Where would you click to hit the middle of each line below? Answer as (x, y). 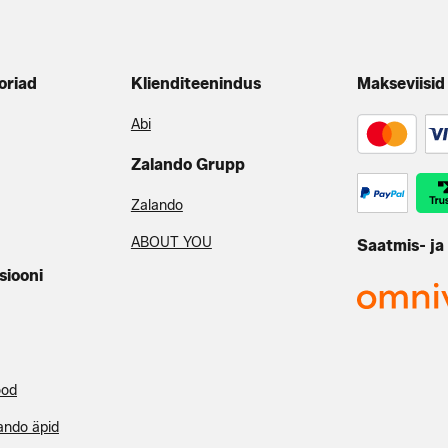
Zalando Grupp (187, 164)
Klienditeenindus (195, 83)
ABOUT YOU (171, 242)
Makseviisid (400, 83)
